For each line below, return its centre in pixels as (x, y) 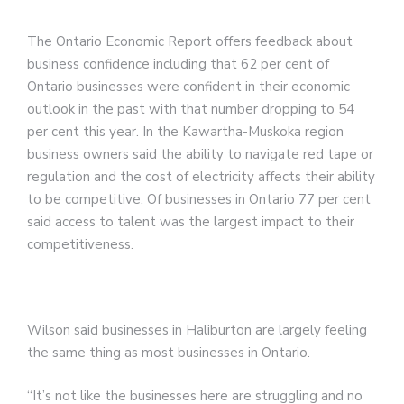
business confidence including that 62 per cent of (178, 64)
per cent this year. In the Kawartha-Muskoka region (185, 132)
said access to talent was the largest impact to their (191, 222)
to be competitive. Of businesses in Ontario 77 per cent (199, 200)
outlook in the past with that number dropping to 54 (191, 110)
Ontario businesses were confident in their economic (188, 87)
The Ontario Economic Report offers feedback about (190, 42)
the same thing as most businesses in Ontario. (169, 353)
